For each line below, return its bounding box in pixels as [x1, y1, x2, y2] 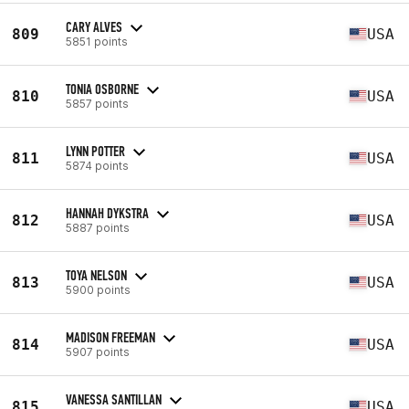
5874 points [66, 158, 129, 173]
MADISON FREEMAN [66, 328, 155, 346]
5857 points [66, 96, 129, 110]
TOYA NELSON [66, 266, 127, 284]
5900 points [66, 282, 131, 297]
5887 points [66, 220, 130, 235]
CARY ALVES [66, 17, 122, 36]
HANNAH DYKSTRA [66, 204, 149, 222]
